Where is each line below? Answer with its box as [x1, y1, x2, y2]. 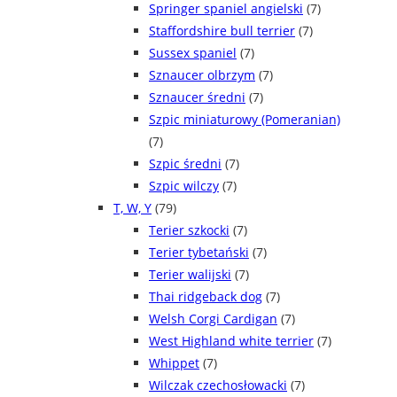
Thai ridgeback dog [149, 288, 262, 306]
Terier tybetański [149, 244, 249, 261]
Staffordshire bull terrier [149, 22, 295, 40]
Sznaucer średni [149, 89, 245, 106]
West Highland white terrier [149, 332, 314, 350]
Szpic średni [149, 155, 222, 173]
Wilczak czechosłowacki [149, 377, 287, 394]
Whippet [149, 354, 199, 372]
